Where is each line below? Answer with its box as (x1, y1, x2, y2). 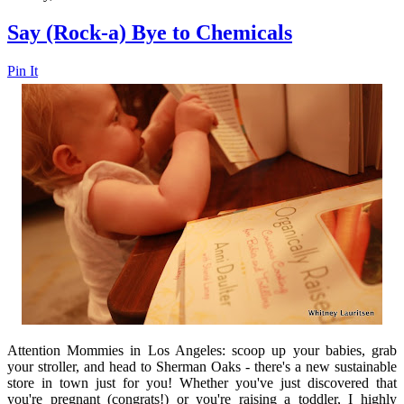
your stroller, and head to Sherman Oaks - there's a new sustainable (7, 359, 397, 375)
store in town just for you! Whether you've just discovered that (7, 375, 397, 391)
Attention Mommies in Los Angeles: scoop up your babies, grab (7, 343, 397, 359)
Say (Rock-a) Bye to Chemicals (7, 21, 292, 45)
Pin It (7, 63, 38, 79)
